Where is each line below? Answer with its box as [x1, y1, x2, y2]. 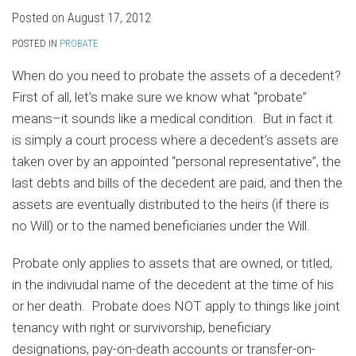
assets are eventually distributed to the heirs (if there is [12, 196, 329, 212]
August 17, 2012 [68, 10, 151, 25]
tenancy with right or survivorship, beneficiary [12, 319, 271, 335]
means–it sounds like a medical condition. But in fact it [12, 110, 333, 126]
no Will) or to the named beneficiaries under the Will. [12, 218, 313, 234]
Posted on [12, 10, 68, 25]
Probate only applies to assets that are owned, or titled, [12, 255, 332, 271]
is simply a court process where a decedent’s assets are [12, 132, 339, 148]
